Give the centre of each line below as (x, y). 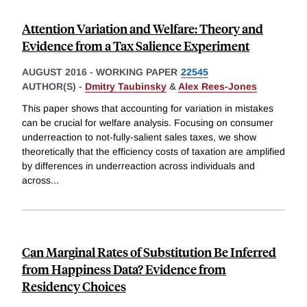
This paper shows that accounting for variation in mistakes (148, 108)
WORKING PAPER (137, 72)
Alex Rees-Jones (218, 87)
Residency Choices (74, 286)
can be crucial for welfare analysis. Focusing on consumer (148, 122)
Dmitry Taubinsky (126, 87)
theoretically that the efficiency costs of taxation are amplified (153, 151)
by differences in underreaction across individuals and (138, 165)
